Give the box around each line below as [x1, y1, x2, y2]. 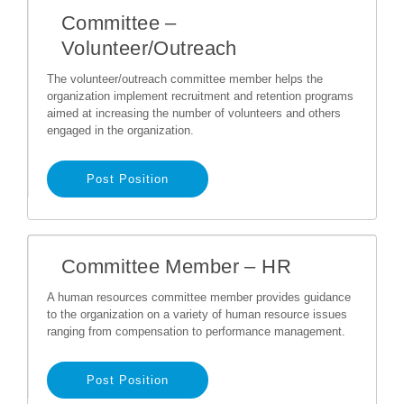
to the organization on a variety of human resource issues [47, 308, 347, 321]
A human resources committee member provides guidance [47, 290, 351, 304]
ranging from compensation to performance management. [47, 325, 345, 338]
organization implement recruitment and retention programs [47, 89, 353, 103]
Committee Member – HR [61, 255, 292, 278]
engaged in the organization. [47, 124, 194, 137]
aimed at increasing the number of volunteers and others [47, 106, 341, 120]
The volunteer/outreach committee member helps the [47, 72, 323, 86]
